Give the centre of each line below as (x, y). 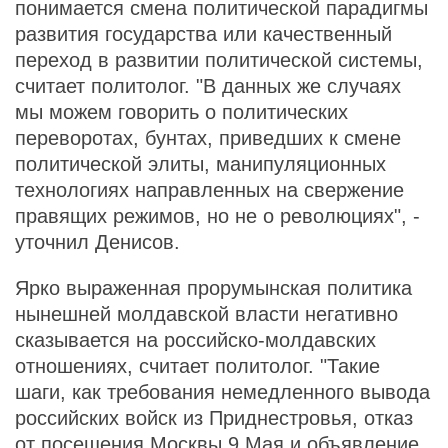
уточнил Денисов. (97, 242)
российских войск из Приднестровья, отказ (214, 418)
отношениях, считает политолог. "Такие (197, 366)
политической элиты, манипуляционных (200, 164)
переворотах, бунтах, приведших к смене (208, 138)
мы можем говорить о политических (181, 112)
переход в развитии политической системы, (219, 60)
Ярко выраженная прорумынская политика (213, 288)
